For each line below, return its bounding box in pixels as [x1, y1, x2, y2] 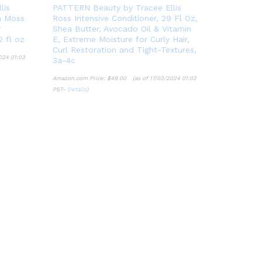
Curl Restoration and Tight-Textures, [52, 44, 196, 54]
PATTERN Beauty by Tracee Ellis [52, 2, 181, 12]
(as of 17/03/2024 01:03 [130, 74, 196, 81]
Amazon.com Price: [52, 74, 107, 81]
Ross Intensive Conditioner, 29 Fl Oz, [52, 13, 198, 23]
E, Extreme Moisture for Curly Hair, [52, 34, 189, 44]
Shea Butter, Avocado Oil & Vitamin [52, 23, 191, 33]
